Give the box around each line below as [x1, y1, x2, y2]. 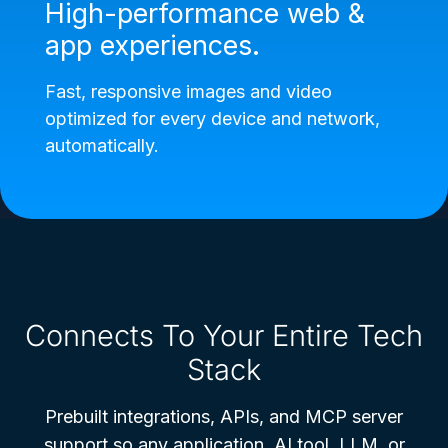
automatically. [45, 134, 159, 156]
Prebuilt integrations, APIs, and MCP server [45, 405, 403, 427]
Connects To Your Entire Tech [25, 317, 423, 353]
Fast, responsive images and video [45, 80, 332, 102]
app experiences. [45, 28, 260, 62]
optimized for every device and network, [45, 107, 380, 129]
